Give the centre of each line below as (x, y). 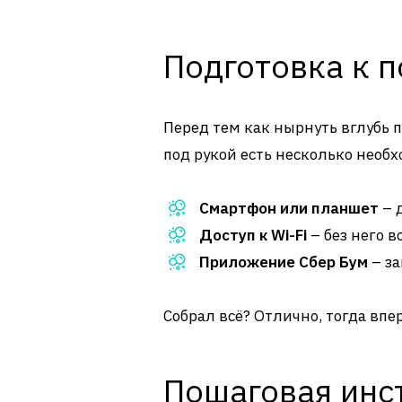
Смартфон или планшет (289, 208)
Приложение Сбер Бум (284, 262)
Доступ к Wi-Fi (253, 235)
